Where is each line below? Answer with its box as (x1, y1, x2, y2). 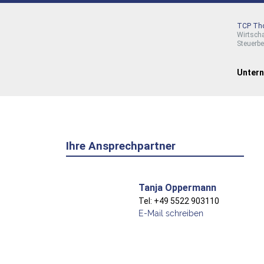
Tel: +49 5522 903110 (138, 196, 219, 206)
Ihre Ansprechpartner (66, 140, 176, 153)
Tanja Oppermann (138, 182, 216, 194)
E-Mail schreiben (138, 209, 203, 219)
